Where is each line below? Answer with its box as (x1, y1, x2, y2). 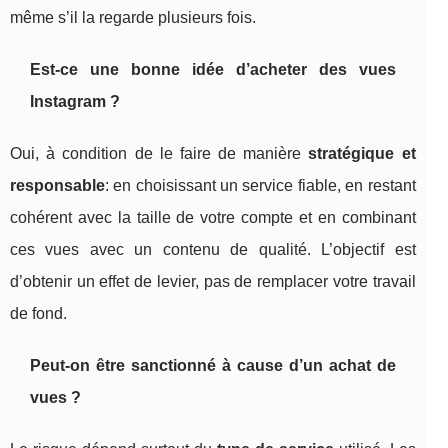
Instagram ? (30, 93, 120, 111)
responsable (10, 177, 105, 195)
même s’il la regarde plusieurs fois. (10, 9, 256, 27)
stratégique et (308, 145, 416, 163)
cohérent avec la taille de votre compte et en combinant (10, 209, 416, 227)
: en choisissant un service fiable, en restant (105, 177, 416, 195)
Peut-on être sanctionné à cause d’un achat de (30, 357, 396, 375)
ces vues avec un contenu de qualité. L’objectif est (10, 241, 416, 259)
